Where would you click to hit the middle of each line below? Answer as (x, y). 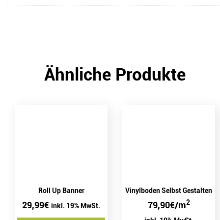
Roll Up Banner (61, 191)
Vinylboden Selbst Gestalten (169, 191)
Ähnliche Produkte (115, 75)
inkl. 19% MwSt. (76, 206)
